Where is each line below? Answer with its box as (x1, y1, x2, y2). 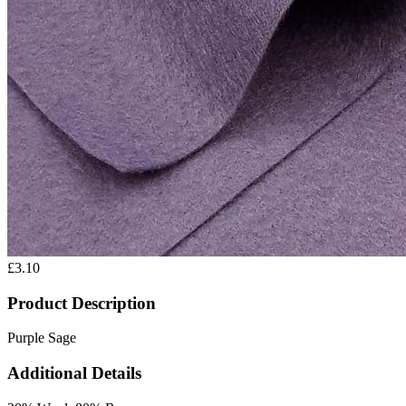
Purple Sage (7, 330, 76, 346)
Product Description (7, 293, 156, 313)
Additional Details (7, 362, 141, 382)
